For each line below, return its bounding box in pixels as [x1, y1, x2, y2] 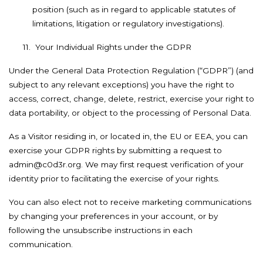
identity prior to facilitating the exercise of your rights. [9, 174, 220, 183]
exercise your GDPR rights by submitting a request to [9, 146, 222, 155]
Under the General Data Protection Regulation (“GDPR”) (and [9, 66, 254, 75]
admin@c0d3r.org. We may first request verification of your [9, 160, 244, 169]
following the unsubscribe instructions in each [9, 225, 193, 235]
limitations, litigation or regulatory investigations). [32, 19, 224, 28]
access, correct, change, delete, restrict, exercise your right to [9, 94, 254, 103]
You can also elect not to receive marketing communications [9, 197, 251, 207]
